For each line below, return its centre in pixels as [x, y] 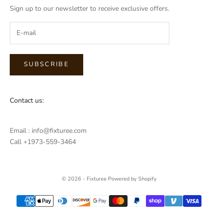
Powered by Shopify [132, 179]
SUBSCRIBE [47, 64]
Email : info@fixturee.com [48, 130]
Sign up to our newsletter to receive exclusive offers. [90, 9]
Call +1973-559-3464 [43, 142]
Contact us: [27, 100]
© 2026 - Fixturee [85, 179]
